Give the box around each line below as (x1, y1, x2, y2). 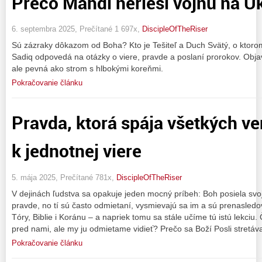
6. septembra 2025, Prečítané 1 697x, (12, 25, 142, 34)
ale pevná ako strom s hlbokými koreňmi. (12, 64, 163, 74)
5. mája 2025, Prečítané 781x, (12, 173, 116, 182)
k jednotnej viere (12, 139, 142, 163)
